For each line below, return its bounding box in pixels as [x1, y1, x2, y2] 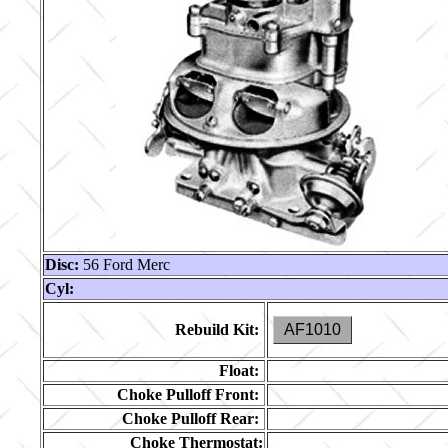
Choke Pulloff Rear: [122, 410, 259, 427]
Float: [219, 362, 259, 379]
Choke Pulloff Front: [117, 386, 259, 403]
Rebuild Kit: [175, 321, 259, 338]
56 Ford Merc [79, 256, 170, 273]
